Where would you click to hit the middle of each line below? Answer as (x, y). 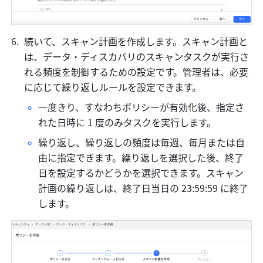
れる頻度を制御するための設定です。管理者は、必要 (136, 72)
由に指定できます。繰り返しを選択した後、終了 (141, 158)
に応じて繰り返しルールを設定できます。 (113, 87)
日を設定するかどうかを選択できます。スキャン (141, 173)
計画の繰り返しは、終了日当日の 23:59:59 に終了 (144, 188)
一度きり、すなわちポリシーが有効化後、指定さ (141, 107)
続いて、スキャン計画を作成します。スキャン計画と (136, 41)
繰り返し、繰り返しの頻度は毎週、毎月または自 (142, 142)
